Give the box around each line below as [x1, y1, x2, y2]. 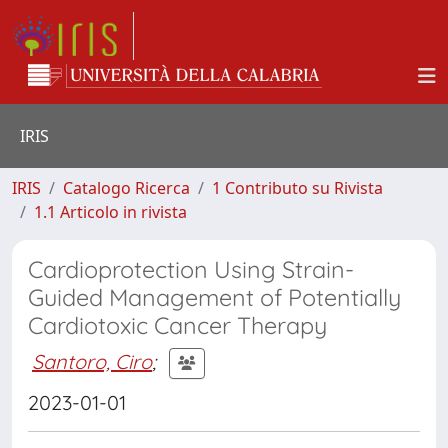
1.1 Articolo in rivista [34, 201, 187, 223]
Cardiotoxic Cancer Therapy [28, 311, 327, 340]
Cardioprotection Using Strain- [28, 255, 354, 284]
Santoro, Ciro [32, 348, 152, 374]
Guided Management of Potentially [28, 283, 401, 312]
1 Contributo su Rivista [212, 177, 383, 199]
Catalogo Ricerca [63, 177, 190, 199]
